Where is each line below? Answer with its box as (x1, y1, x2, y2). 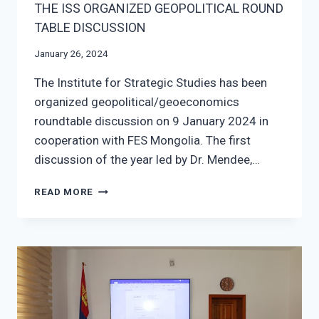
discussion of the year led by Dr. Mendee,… (34, 152, 260, 167)
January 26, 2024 (34, 48, 108, 60)
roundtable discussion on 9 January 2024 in (34, 114, 268, 129)
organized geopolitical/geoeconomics (34, 95, 239, 110)
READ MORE (34, 186, 94, 198)
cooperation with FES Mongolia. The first (34, 133, 251, 148)
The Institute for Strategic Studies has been (34, 75, 267, 90)
